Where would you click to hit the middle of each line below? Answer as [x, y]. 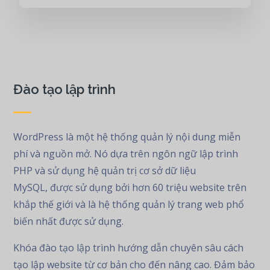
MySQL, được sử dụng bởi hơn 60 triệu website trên [130, 187]
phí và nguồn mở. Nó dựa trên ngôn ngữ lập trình [126, 154]
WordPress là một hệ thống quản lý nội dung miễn [127, 137]
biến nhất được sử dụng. [69, 221]
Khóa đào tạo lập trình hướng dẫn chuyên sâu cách [129, 248]
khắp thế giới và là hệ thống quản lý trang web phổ [129, 204]
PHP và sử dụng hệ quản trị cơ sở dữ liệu [105, 171]
